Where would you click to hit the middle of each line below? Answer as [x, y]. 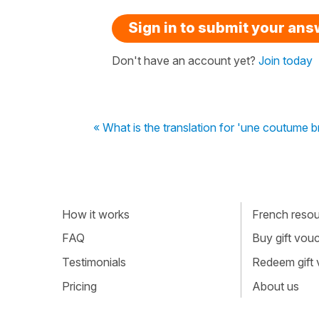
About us [275, 286]
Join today [286, 61]
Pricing [79, 286]
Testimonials [94, 262]
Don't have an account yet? [185, 61]
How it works [96, 214]
